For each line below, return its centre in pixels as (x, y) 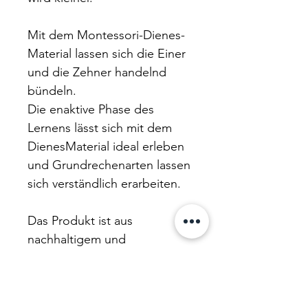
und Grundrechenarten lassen (109, 165)
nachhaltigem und (77, 239)
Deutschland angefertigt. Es (104, 276)
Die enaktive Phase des (91, 109)
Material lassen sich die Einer (107, 54)
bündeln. (52, 91)
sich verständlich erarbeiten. (104, 184)
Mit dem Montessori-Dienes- (106, 35)
